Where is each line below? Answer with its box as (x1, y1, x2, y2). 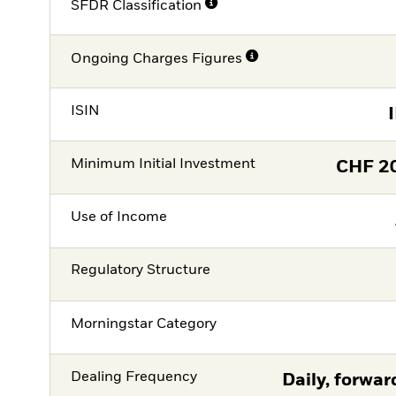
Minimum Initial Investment (71, 156, 256, 171)
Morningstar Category (71, 316, 217, 331)
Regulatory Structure (71, 263, 211, 278)
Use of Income (71, 210, 168, 225)
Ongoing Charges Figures (71, 52, 243, 67)
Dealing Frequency (71, 369, 198, 385)
